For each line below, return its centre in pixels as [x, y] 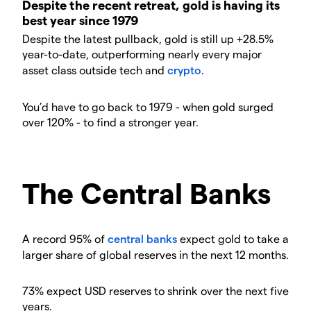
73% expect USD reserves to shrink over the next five [155, 291]
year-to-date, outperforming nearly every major [142, 54]
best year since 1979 [80, 20]
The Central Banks [146, 193]
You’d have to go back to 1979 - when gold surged [148, 107]
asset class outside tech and [95, 70]
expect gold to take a [233, 239]
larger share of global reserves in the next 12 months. [155, 255]
